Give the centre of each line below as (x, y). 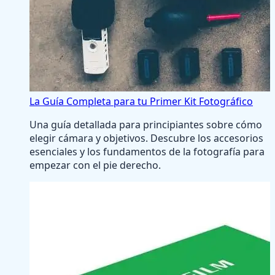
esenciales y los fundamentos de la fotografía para (147, 151)
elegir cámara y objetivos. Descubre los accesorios (146, 138)
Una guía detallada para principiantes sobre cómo (146, 124)
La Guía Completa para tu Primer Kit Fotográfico (141, 101)
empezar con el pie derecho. (95, 165)
